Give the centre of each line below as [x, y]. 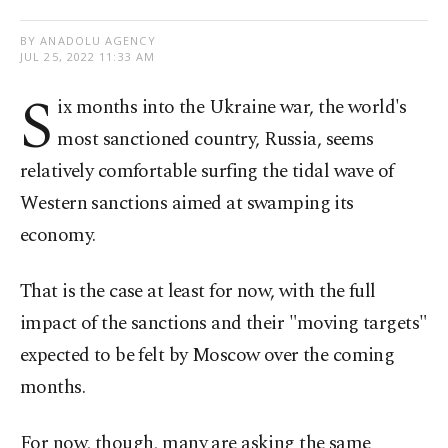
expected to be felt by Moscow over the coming [207, 356]
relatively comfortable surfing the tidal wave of [207, 172]
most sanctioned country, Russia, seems [215, 140]
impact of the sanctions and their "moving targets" [224, 324]
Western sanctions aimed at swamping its [187, 204]
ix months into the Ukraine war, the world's [232, 108]
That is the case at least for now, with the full [198, 292]
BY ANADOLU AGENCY [88, 41]
